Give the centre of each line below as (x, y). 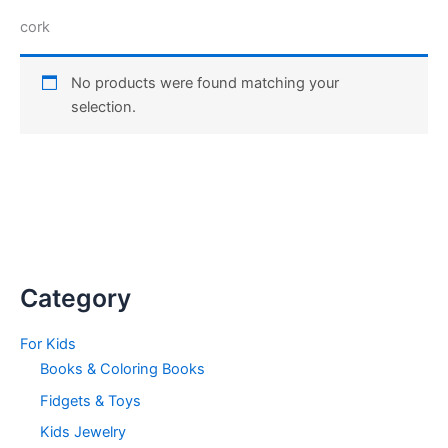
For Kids (48, 343)
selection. (104, 107)
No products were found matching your (205, 83)
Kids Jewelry (83, 432)
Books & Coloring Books (122, 368)
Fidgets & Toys (90, 400)
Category (75, 297)
